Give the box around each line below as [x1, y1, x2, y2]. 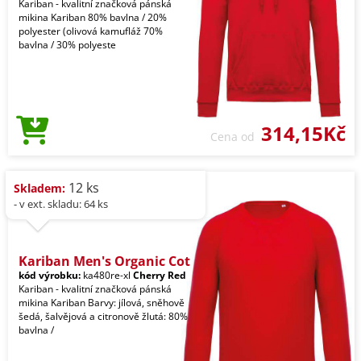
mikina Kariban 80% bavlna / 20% [19, 10, 167, 25]
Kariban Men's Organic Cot [19, 252, 190, 271]
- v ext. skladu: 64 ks [14, 197, 108, 212]
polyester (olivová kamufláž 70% [19, 24, 163, 39]
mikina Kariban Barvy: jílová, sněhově [19, 296, 185, 310]
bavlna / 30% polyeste [19, 38, 116, 52]
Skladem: [14, 180, 65, 197]
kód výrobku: [19, 268, 81, 283]
